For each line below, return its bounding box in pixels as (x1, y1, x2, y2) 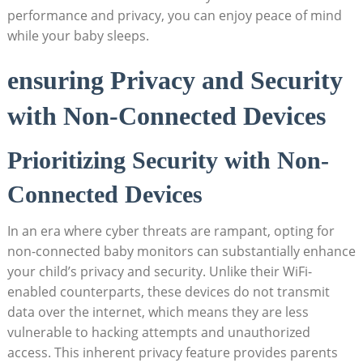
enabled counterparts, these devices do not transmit (6, 283, 330, 301)
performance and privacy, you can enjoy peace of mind (6, 6, 342, 25)
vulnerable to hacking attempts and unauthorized (6, 323, 310, 342)
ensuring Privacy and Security (6, 66, 343, 96)
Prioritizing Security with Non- (6, 147, 329, 174)
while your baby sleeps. (6, 27, 149, 45)
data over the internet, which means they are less (6, 303, 309, 322)
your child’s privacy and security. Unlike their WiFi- (6, 263, 312, 281)
